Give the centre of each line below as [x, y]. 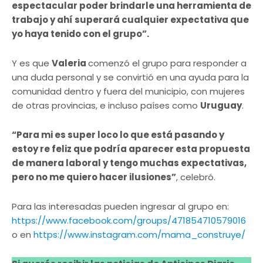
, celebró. [196, 177]
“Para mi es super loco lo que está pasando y [118, 134]
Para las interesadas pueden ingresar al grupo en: [120, 206]
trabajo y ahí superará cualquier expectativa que [130, 19]
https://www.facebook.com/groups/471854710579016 [129, 220]
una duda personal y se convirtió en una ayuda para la [130, 77]
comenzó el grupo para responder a [167, 63]
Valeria [70, 63]
